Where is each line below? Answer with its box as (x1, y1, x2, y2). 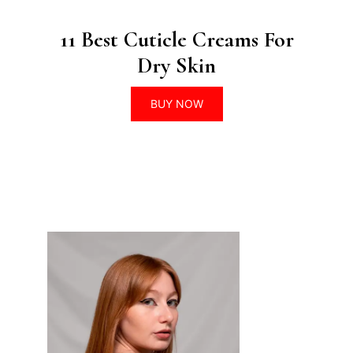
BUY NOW (150, 96, 203, 110)
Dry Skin (137, 51, 216, 79)
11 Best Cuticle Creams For (59, 25, 294, 53)
